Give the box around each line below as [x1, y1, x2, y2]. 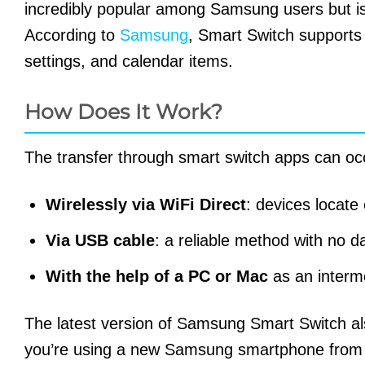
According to [24, 26, 120, 45]
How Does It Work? [24, 99, 222, 125]
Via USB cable [46, 231, 155, 249]
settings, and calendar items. [24, 52, 233, 71]
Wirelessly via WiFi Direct [46, 195, 246, 213]
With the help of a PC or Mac [46, 266, 268, 285]
